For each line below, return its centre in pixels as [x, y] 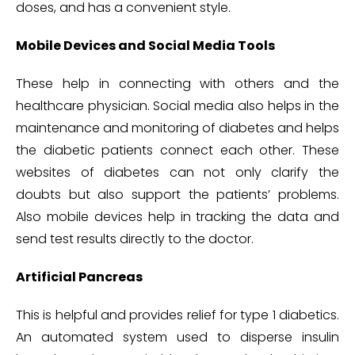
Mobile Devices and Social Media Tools [145, 45]
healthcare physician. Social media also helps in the [177, 105]
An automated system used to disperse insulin [177, 337]
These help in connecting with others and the [177, 83]
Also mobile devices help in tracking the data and [177, 216]
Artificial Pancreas [79, 277]
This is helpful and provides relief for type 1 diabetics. [177, 315]
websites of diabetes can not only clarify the [177, 172]
